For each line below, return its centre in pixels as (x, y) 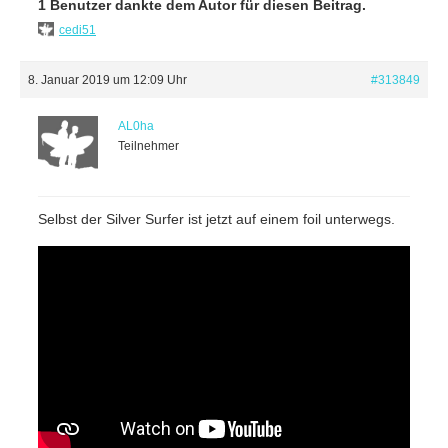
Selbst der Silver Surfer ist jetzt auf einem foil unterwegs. (216, 218)
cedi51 (77, 29)
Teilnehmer (148, 145)
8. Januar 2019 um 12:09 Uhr (107, 79)
